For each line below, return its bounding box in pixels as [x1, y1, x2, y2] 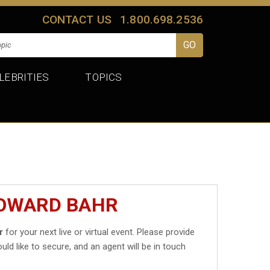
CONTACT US [42, 12, 112, 27]
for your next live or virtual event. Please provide [3, 226, 195, 237]
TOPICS [85, 71, 122, 83]
